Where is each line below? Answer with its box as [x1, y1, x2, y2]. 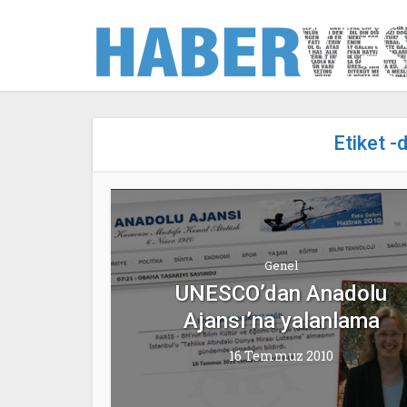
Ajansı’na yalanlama [183, 307, 380, 333]
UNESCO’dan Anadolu [175, 280, 387, 306]
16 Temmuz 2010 [229, 346, 333, 364]
